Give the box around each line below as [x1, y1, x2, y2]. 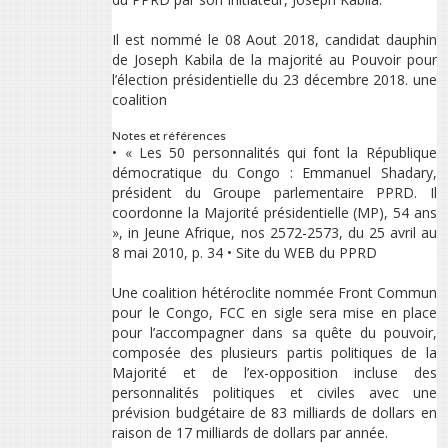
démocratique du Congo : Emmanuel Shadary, [112, 163, 437, 183]
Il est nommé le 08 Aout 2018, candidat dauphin [112, 30, 437, 50]
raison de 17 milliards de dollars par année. [112, 423, 389, 443]
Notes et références [112, 129, 227, 144]
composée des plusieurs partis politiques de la [112, 343, 437, 363]
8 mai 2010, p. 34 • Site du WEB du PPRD [112, 243, 378, 263]
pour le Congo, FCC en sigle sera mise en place [112, 303, 437, 323]
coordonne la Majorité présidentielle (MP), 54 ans [112, 203, 437, 223]
